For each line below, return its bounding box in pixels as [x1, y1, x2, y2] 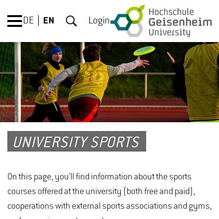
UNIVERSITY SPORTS [12, 135, 139, 152]
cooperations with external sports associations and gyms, [7, 201, 212, 211]
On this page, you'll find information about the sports [7, 172, 192, 182]
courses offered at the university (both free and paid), [7, 187, 195, 197]
